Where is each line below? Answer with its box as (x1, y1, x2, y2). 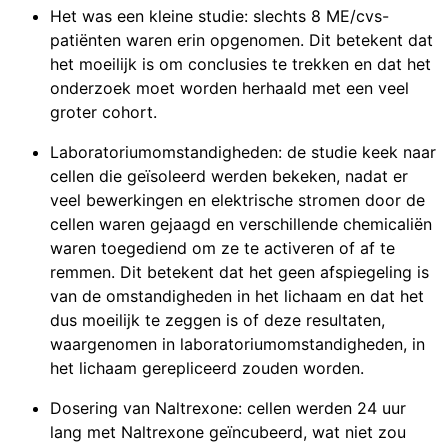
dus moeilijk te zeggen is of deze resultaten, (50, 309, 385, 330)
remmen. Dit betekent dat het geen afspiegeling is (50, 261, 429, 282)
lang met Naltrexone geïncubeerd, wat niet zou (50, 421, 406, 442)
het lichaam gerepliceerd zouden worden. (50, 357, 364, 378)
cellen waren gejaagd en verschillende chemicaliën (50, 213, 432, 234)
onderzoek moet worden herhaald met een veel (50, 77, 409, 98)
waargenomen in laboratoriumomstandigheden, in (50, 333, 425, 354)
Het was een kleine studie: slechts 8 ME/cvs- (50, 5, 389, 26)
